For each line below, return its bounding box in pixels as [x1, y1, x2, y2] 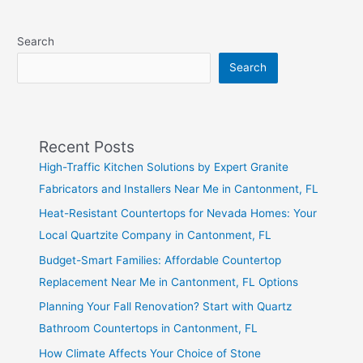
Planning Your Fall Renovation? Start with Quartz [39, 300, 293, 314]
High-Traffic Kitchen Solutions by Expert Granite [39, 160, 289, 173]
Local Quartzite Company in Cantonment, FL [39, 228, 272, 242]
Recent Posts [39, 136, 135, 156]
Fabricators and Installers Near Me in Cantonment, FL [39, 181, 319, 195]
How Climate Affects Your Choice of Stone [39, 346, 262, 360]
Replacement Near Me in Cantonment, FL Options [39, 275, 299, 288]
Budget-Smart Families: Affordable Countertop [39, 253, 282, 267]
